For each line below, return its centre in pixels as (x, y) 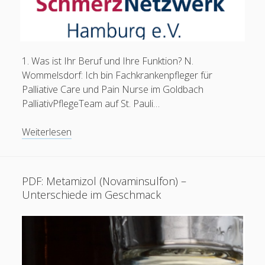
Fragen (86, 145)
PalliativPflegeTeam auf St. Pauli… (91, 103)
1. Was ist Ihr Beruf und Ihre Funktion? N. (108, 61)
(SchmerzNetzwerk (112, 202)
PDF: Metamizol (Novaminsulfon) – (104, 181)
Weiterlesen (47, 132)
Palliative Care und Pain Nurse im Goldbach (113, 89)
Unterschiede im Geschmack (92, 194)
